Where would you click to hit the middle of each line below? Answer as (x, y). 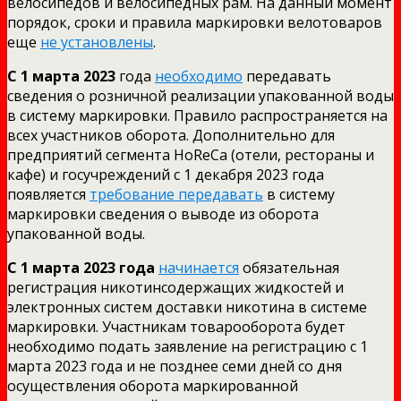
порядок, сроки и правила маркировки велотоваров (195, 22)
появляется (48, 194)
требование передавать (176, 194)
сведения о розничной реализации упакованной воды (200, 95)
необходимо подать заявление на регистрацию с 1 (188, 346)
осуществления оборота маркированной (153, 385)
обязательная (289, 267)
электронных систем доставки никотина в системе (187, 307)
